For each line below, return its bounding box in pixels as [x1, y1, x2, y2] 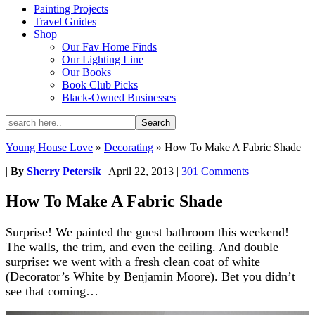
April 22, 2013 [108, 165, 174, 177]
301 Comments [181, 165, 249, 177]
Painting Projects [34, 3, 108, 15]
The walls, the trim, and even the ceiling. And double [6, 239, 278, 254]
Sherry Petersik [27, 165, 101, 177]
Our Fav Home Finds [62, 41, 157, 53]
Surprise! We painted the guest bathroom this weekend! [6, 224, 289, 239]
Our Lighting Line [62, 53, 143, 65]
